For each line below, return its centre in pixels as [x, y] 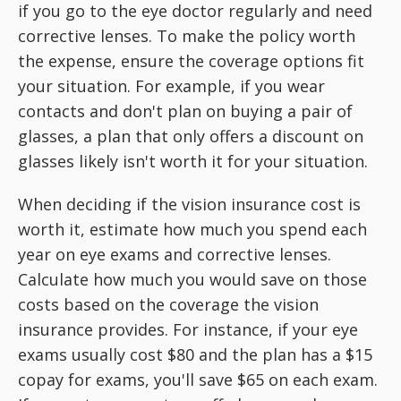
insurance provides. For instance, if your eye [188, 329]
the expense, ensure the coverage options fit [191, 61]
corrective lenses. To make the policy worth [187, 36]
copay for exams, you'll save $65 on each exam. [198, 380]
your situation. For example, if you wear [171, 86]
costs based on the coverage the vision [168, 304]
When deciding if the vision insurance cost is [189, 204]
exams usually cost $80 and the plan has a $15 [195, 354]
